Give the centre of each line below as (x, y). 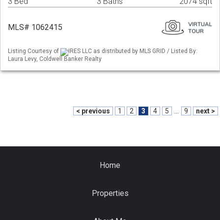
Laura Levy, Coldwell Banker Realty (55, 59)
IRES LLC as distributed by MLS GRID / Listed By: (133, 51)
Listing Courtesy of (34, 51)
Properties (110, 193)
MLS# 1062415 (35, 27)
